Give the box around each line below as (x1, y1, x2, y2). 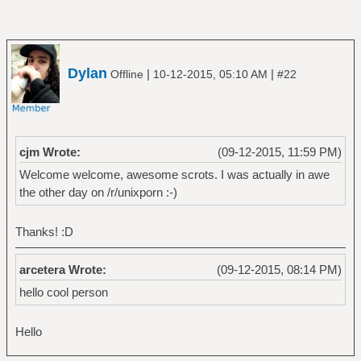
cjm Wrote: (19, 145, 81, 159)
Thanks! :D (15, 225, 73, 239)
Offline (107, 68, 147, 81)
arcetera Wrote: (19, 263, 106, 277)
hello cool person (19, 285, 108, 300)
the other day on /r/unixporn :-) (19, 185, 177, 200)
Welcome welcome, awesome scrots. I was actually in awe (19, 168, 330, 182)
